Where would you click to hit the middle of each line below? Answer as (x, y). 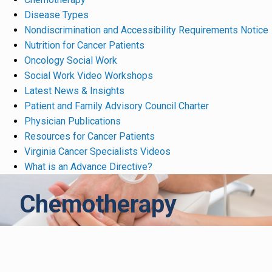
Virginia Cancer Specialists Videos (97, 152)
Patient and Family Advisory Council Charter (117, 106)
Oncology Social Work (71, 61)
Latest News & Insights (74, 91)
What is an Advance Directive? (88, 167)
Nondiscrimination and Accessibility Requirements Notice (146, 30)
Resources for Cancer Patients (90, 137)
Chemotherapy (98, 205)
